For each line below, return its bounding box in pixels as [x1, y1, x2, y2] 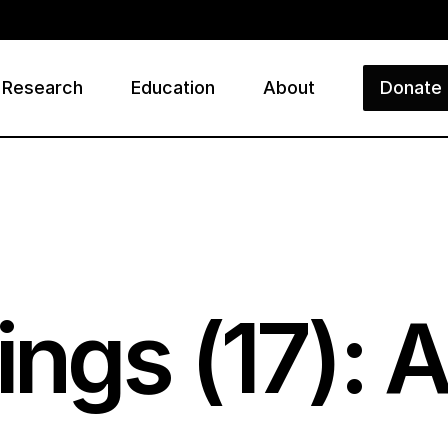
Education [131, 77, 215, 98]
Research [2, 77, 83, 98]
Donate [380, 77, 442, 98]
